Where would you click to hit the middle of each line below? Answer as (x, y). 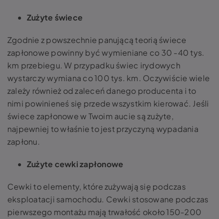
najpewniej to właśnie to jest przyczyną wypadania (103, 129)
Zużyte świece (55, 17)
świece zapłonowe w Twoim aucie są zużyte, (90, 116)
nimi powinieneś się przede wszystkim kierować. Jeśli (108, 103)
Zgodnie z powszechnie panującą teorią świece (97, 40)
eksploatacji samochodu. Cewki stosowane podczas (108, 199)
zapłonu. (24, 141)
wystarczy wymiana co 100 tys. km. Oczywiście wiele (109, 78)
